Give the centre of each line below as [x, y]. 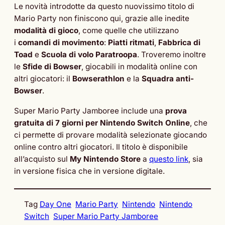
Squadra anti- [168, 79]
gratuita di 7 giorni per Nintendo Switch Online [102, 123]
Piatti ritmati [131, 43]
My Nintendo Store [105, 159]
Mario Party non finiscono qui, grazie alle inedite [102, 19]
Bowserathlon [98, 79]
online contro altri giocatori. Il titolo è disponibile [101, 147]
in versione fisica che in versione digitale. [89, 171]
